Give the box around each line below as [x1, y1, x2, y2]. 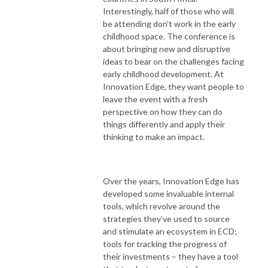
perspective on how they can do [103, 106, 223, 117]
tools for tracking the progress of [103, 238, 227, 249]
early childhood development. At [103, 68, 224, 79]
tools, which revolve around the [103, 200, 220, 211]
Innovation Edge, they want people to [103, 81, 244, 92]
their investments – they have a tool [103, 251, 238, 261]
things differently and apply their [103, 118, 225, 129]
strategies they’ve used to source [103, 213, 230, 224]
